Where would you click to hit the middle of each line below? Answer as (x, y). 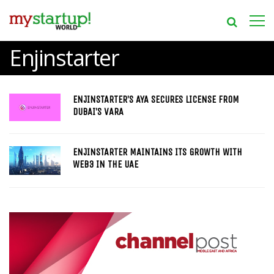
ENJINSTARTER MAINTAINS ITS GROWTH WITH (157, 152)
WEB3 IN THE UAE (105, 164)
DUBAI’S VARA (98, 112)
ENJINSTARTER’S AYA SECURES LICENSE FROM (156, 99)
